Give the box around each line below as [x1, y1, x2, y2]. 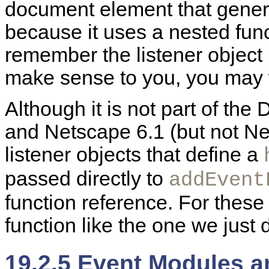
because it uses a [5, 20, 169, 43]
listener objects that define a [5, 143, 264, 166]
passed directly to [5, 167, 169, 190]
